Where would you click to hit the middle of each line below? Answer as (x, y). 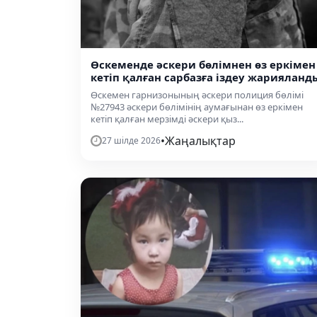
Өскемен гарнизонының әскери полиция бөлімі (197, 94)
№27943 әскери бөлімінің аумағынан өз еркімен (197, 106)
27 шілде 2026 (131, 140)
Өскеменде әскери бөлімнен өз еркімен (203, 64)
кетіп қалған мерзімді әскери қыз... (167, 119)
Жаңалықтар (200, 140)
